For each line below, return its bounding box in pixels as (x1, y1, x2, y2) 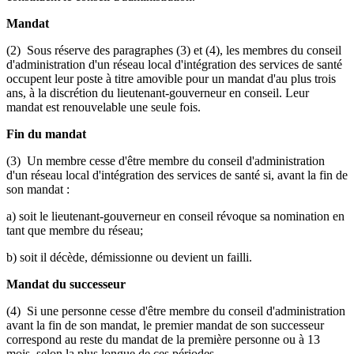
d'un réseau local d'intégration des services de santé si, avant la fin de (6, 168, 348, 182)
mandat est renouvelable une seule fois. (6, 100, 201, 114)
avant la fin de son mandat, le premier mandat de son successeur (6, 318, 324, 332)
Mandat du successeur (6, 277, 126, 291)
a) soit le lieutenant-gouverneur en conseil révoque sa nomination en (6, 209, 345, 223)
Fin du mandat (6, 126, 86, 141)
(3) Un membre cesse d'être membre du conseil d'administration (6, 153, 325, 168)
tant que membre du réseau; (6, 223, 143, 237)
